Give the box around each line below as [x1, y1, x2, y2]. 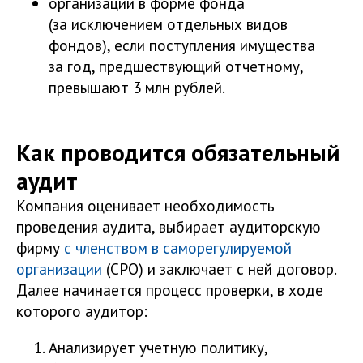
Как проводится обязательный [16, 137, 340, 168]
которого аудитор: [16, 300, 147, 321]
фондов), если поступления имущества [49, 34, 315, 55]
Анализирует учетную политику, [49, 336, 267, 357]
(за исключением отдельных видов [49, 13, 288, 34]
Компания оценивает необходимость [16, 194, 275, 216]
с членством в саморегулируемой [64, 237, 292, 258]
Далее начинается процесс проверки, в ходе [16, 279, 323, 300]
